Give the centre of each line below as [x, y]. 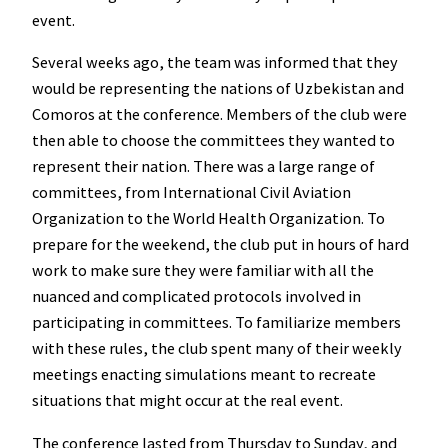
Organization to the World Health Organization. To [208, 218]
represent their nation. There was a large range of [203, 166]
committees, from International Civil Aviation [191, 192]
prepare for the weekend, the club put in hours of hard [220, 244]
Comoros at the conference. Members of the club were [219, 114]
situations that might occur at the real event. [187, 400]
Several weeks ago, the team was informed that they [215, 62]
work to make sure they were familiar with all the [203, 270]
